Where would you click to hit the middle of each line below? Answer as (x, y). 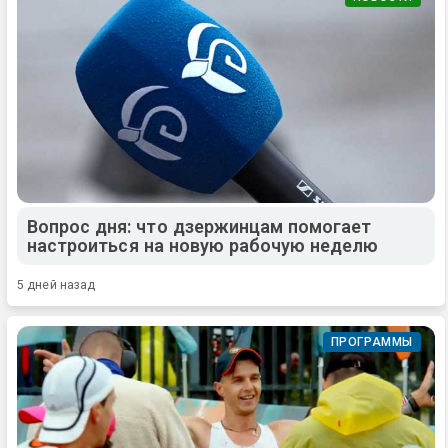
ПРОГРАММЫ (371, 342)
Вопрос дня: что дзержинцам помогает (199, 227)
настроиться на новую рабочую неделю (203, 246)
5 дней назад (56, 285)
